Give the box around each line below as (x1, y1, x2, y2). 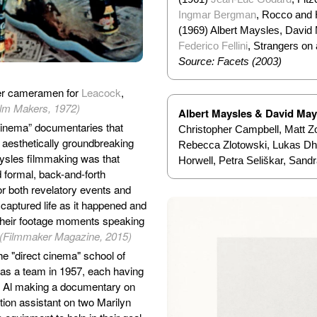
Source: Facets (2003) (178, 54, 282, 67)
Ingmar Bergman (178, 8, 256, 21)
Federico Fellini (178, 39, 248, 52)
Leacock (81, 85, 121, 100)
